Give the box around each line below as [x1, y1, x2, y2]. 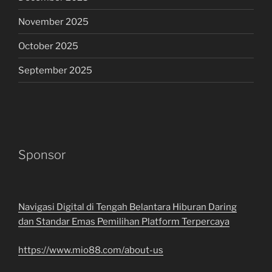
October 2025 [18, 40, 78, 52]
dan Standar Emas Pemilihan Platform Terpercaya [18, 216, 229, 228]
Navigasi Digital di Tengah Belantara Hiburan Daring [18, 202, 237, 213]
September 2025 [18, 64, 92, 76]
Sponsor [18, 148, 66, 163]
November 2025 [18, 16, 89, 27]
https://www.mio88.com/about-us [18, 244, 163, 256]
